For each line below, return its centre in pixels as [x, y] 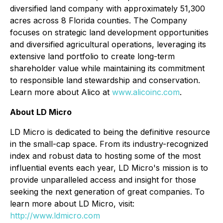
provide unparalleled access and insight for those [103, 180]
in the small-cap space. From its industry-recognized [109, 144]
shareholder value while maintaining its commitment [107, 68]
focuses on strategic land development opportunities [109, 32]
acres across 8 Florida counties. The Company [99, 20]
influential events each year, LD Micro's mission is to [109, 168]
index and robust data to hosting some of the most [105, 156]
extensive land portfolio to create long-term [92, 56]
